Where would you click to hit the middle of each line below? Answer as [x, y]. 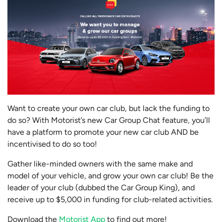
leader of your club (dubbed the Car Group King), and [101, 188]
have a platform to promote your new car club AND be [103, 132]
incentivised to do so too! [52, 144]
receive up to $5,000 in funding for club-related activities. [110, 200]
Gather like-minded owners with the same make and [100, 164]
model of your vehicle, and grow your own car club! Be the [111, 176]
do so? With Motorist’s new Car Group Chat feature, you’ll [109, 120]
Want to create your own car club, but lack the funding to [109, 109]
